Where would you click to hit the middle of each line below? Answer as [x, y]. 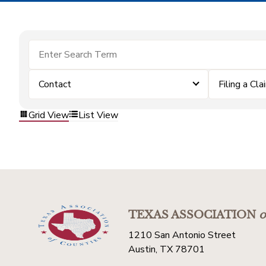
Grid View [49, 115]
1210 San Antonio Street [182, 235]
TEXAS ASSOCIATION [192, 215]
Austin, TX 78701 [167, 249]
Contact [55, 84]
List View [98, 115]
